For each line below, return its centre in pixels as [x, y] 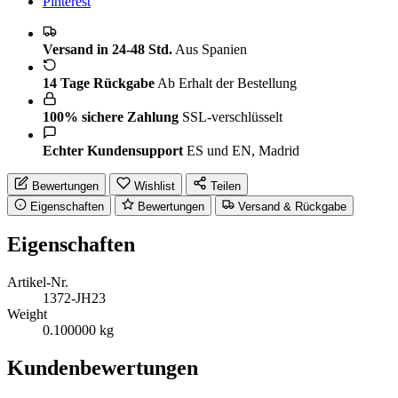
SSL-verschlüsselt [232, 116]
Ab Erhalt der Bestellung [227, 83]
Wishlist [155, 186]
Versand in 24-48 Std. [107, 49]
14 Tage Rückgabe [99, 83]
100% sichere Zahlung [111, 116]
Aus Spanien [211, 49]
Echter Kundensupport [113, 150]
